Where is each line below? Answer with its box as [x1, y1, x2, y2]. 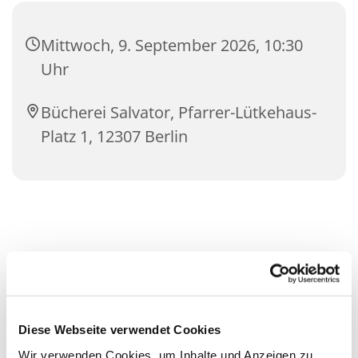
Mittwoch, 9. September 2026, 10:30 [41, 34, 303, 57]
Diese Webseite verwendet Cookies [18, 322, 221, 336]
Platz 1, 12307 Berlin [41, 125, 188, 148]
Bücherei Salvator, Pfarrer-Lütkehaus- [41, 101, 316, 124]
